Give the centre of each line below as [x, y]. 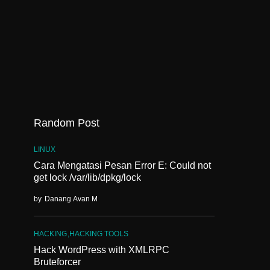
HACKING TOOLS [99, 234]
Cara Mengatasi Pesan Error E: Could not [122, 165]
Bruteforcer [57, 262]
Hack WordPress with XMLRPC [102, 250]
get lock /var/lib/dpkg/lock [87, 177]
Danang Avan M [71, 199]
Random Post [67, 123]
